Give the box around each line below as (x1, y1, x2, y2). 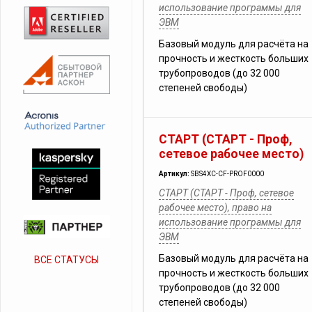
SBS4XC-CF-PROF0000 (191, 170, 264, 178)
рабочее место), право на (159, 202, 272, 213)
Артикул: (159, 170, 191, 178)
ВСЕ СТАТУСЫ (33, 253, 99, 265)
